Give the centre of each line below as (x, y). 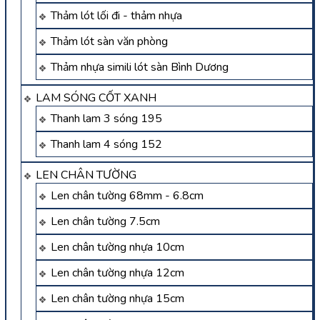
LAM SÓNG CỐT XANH (96, 98)
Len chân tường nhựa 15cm (117, 299)
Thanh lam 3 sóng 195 (106, 119)
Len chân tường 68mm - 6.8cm (127, 196)
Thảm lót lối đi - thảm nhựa (116, 16)
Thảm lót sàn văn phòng (109, 42)
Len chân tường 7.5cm (105, 222)
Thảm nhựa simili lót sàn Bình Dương (140, 67)
